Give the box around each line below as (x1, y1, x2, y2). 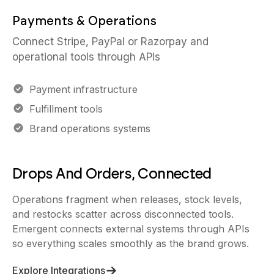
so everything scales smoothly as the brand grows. (12, 237, 249, 250)
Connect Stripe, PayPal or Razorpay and (12, 35, 209, 48)
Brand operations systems (29, 122, 150, 135)
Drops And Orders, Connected (12, 165, 212, 182)
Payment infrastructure (29, 83, 138, 95)
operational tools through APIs (12, 51, 160, 63)
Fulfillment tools (29, 103, 103, 115)
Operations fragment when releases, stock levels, (12, 193, 242, 206)
